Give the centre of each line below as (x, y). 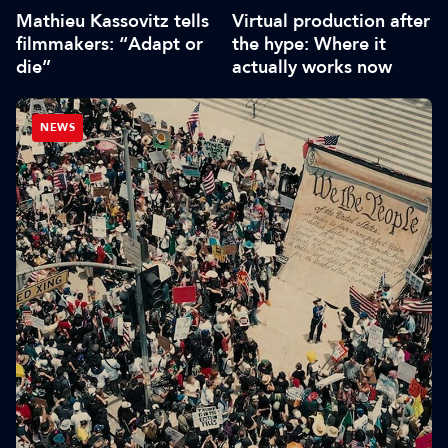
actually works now (312, 67)
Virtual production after (331, 21)
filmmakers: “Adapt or (109, 44)
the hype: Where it (309, 44)
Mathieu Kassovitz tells (112, 21)
